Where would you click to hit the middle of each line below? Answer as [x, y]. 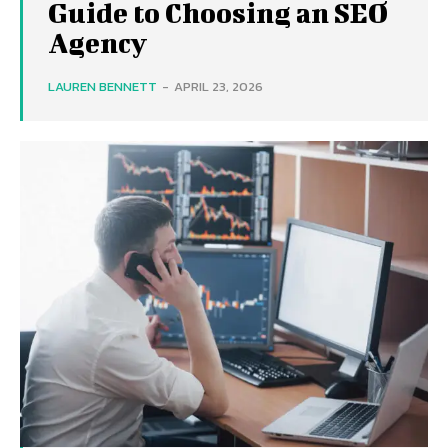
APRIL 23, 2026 [218, 86]
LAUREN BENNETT [102, 86]
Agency [97, 42]
